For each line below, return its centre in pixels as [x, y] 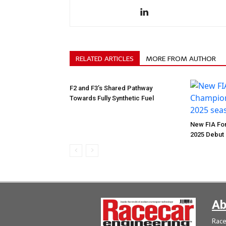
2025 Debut [207, 135]
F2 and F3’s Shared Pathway [111, 88]
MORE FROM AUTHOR [181, 59]
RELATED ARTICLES [105, 59]
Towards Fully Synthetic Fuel [112, 98]
